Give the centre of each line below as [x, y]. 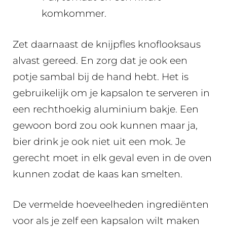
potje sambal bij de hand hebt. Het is [101, 77]
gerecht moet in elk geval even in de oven [112, 158]
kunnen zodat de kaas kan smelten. [98, 174]
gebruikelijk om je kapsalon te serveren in [111, 93]
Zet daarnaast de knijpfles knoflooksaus [107, 44]
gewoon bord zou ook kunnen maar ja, [105, 125]
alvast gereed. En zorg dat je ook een [100, 60]
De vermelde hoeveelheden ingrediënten [111, 204]
